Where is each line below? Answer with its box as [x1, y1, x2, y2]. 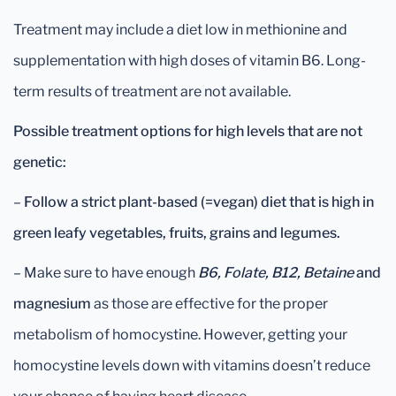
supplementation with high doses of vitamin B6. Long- [13, 52, 366, 70]
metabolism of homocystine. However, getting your [13, 326, 347, 344]
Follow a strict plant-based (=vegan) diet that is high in [24, 194, 374, 211]
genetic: [13, 154, 66, 171]
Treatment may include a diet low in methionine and [13, 21, 347, 39]
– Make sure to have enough [13, 264, 198, 282]
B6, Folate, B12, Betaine [198, 264, 354, 282]
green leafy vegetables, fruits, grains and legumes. [13, 225, 340, 242]
